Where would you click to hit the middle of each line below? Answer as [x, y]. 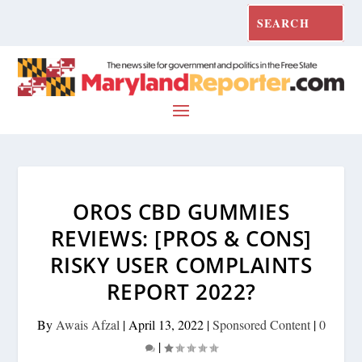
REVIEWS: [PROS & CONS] [181, 238]
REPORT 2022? [181, 291]
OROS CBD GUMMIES [181, 211]
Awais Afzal [87, 324]
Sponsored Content [261, 324]
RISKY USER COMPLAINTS [181, 265]
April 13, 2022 [166, 324]
